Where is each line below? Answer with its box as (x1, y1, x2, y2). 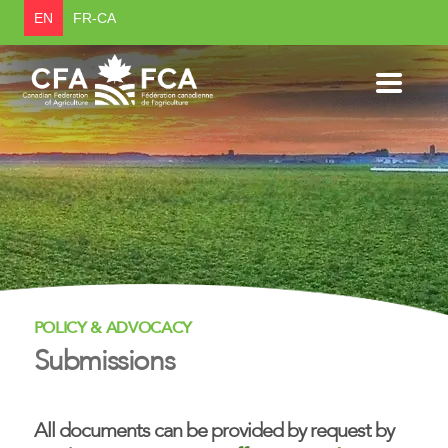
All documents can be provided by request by (33, 422, 394, 442)
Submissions (33, 349, 175, 376)
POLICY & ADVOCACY (33, 318, 193, 338)
